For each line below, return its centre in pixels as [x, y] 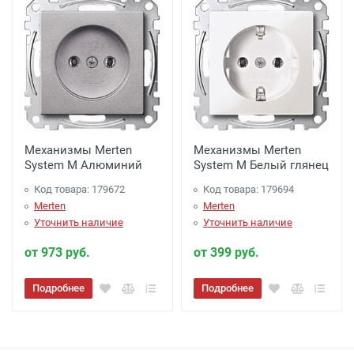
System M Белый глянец [261, 165]
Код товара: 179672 [79, 189]
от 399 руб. [226, 252]
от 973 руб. [57, 252]
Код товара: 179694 [249, 189]
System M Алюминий [83, 165]
